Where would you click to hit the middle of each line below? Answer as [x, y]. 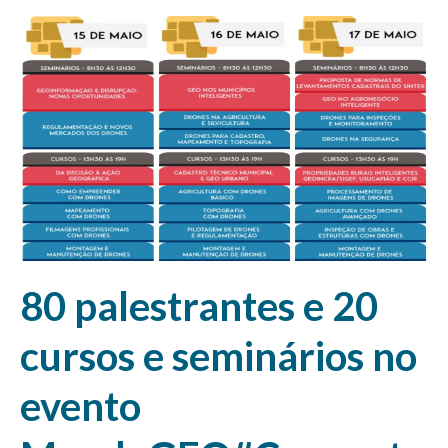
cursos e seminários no [218, 355]
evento [80, 405]
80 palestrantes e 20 [199, 305]
